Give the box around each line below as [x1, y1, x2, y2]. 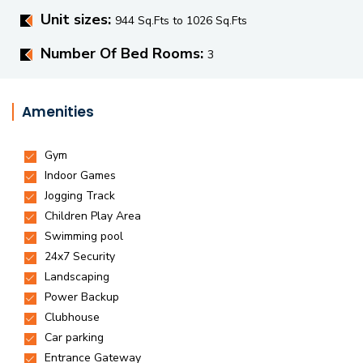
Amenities [22, 102, 94, 122]
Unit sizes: [41, 10, 115, 29]
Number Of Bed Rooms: [41, 44, 207, 63]
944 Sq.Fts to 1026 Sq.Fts [115, 13, 247, 28]
